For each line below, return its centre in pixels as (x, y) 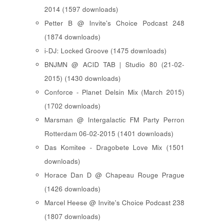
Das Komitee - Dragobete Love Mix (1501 (114, 147)
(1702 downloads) (73, 106)
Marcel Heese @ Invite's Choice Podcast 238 (114, 203)
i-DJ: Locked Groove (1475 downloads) (106, 51)
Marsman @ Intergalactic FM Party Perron (114, 120)
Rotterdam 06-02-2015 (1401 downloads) (109, 134)
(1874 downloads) (73, 37)
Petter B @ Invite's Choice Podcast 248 (114, 23)
